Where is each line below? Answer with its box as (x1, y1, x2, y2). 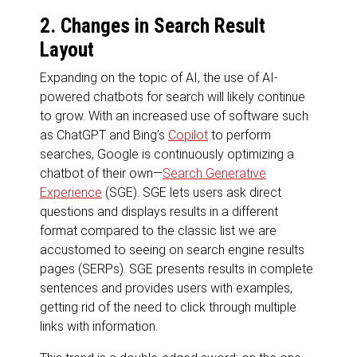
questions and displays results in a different (40, 203, 278, 219)
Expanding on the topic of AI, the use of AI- (40, 69, 278, 85)
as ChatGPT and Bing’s (40, 127, 168, 143)
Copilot (168, 127, 208, 143)
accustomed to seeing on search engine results (40, 241, 304, 257)
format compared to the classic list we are (40, 222, 277, 238)
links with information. (40, 318, 161, 334)
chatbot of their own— (40, 165, 163, 181)
